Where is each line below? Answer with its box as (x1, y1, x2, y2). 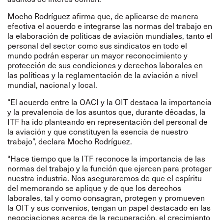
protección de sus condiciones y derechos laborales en (7, 60, 203, 70)
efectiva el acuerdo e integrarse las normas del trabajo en (7, 21, 212, 31)
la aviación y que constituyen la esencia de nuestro (7, 126, 188, 137)
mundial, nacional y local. (7, 80, 97, 90)
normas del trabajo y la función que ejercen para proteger (7, 163, 212, 173)
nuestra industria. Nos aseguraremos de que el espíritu (7, 173, 202, 183)
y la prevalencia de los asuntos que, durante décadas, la (7, 107, 206, 117)
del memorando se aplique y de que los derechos (7, 183, 181, 193)
